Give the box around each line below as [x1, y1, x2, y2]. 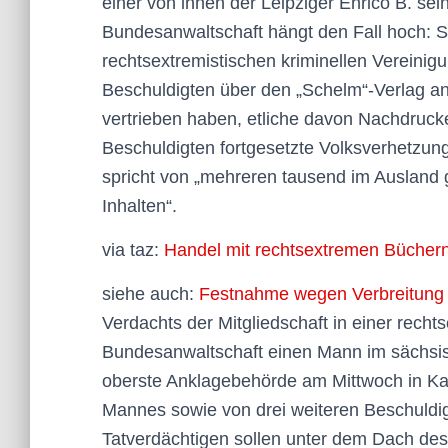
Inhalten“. [102, 196, 177, 216]
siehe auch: [102, 284, 199, 304]
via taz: [102, 240, 164, 260]
